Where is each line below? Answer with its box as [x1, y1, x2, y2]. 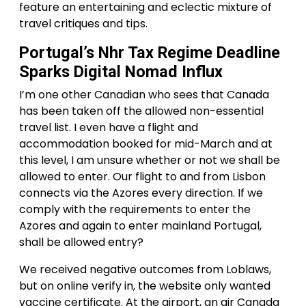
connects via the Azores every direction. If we [19, 185, 263, 201]
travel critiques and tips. [19, 16, 148, 31]
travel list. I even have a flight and [19, 120, 198, 135]
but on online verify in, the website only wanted [19, 278, 270, 294]
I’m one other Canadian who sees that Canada [19, 87, 269, 102]
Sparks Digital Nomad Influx [19, 62, 223, 81]
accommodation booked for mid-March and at [19, 136, 273, 152]
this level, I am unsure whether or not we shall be [19, 152, 280, 168]
